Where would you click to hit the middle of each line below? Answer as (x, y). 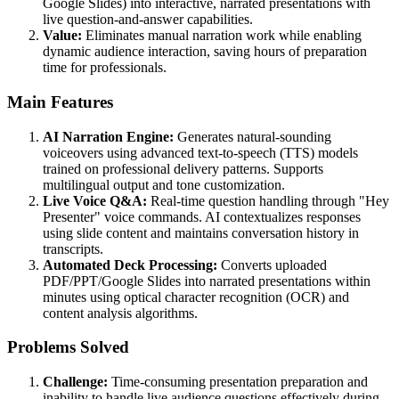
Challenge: (75, 382)
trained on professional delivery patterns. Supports (183, 168)
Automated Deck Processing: (130, 265)
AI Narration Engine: (108, 136)
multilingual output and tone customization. (164, 184)
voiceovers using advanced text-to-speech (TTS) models (200, 152)
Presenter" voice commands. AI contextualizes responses (202, 216)
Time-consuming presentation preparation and (238, 382)
